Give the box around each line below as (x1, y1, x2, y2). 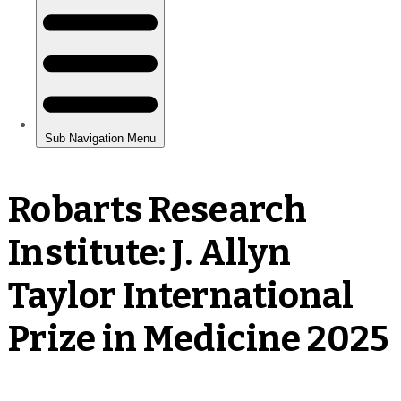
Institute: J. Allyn (8, 231, 292, 275)
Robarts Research (8, 188, 307, 232)
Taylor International (8, 274, 354, 318)
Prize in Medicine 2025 (8, 317, 389, 361)
